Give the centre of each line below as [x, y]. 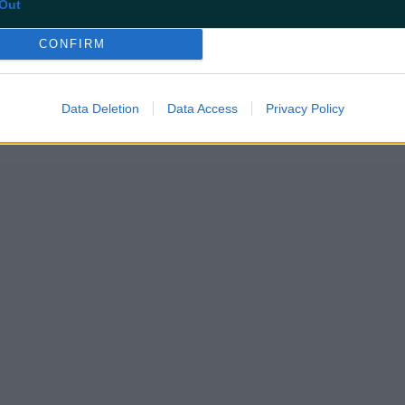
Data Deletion [100, 108]
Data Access [202, 108]
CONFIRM [72, 44]
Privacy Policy [305, 108]
